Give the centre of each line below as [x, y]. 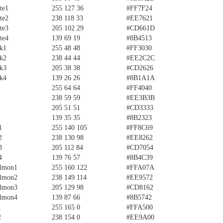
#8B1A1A [141, 78]
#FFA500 [140, 207]
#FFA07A [140, 167]
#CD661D [141, 28]
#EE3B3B [141, 98]
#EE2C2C [141, 58]
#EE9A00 [140, 217]
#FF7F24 [139, 8]
